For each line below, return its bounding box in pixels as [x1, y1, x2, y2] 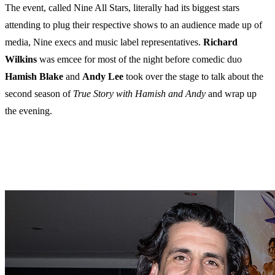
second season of [5, 88, 73, 99]
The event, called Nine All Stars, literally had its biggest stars [5, 2, 239, 14]
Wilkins [5, 54, 37, 65]
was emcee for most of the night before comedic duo [37, 54, 242, 65]
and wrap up [208, 88, 257, 99]
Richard [203, 37, 238, 48]
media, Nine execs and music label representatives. [5, 37, 203, 48]
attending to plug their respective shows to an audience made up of [5, 20, 262, 31]
